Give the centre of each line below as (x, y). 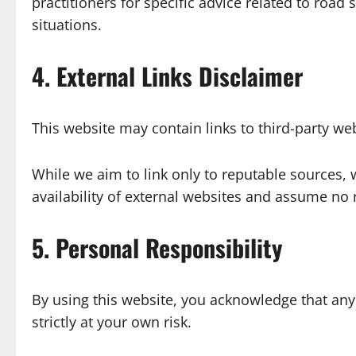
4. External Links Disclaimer (167, 76)
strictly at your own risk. (112, 322)
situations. (67, 25)
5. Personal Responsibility (157, 248)
